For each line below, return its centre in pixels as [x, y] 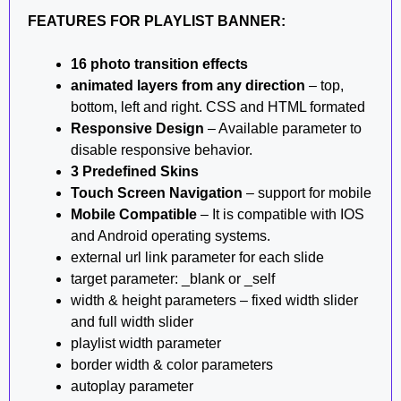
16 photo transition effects [159, 64]
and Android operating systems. [171, 235]
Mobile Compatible [134, 214]
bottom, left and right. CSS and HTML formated [218, 107]
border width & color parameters [172, 364]
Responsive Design [137, 128]
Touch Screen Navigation [157, 192]
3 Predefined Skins [135, 171]
